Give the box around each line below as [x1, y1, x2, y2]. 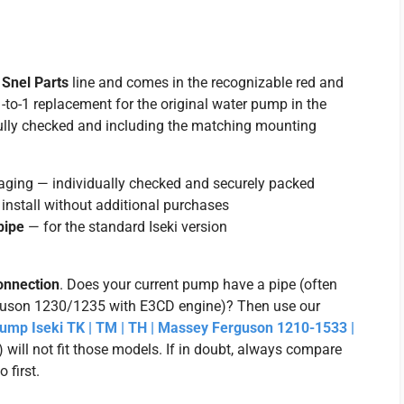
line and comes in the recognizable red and [69, 74, 344, 91]
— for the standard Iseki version [24, 218, 228, 235]
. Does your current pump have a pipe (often [60, 276, 337, 293]
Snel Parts [2, 74, 69, 91]
